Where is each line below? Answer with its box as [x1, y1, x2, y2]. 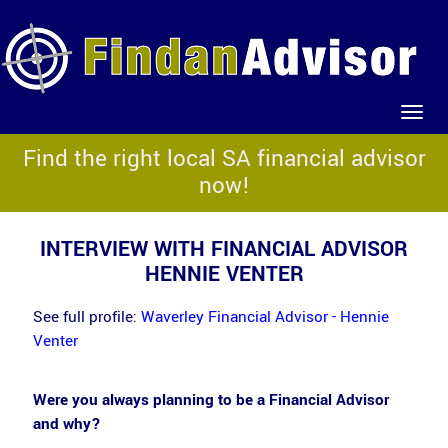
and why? [32, 412, 101, 435]
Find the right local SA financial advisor [22, 143, 426, 175]
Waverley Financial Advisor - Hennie [140, 306, 389, 328]
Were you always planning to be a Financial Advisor [32, 388, 389, 411]
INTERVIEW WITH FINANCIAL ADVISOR [40, 234, 408, 264]
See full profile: [32, 306, 141, 328]
